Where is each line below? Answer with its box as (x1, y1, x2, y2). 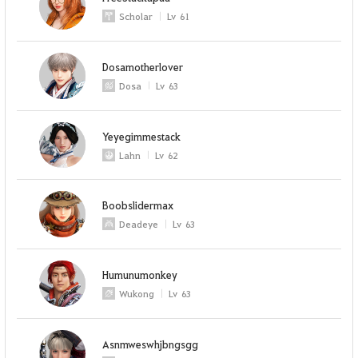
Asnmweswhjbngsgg (102, 336, 199, 351)
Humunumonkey (102, 268, 178, 282)
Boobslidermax (102, 198, 174, 213)
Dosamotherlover (102, 59, 184, 74)
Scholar (119, 10, 153, 23)
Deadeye (119, 217, 159, 231)
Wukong (119, 287, 155, 300)
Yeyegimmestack (102, 129, 181, 143)
